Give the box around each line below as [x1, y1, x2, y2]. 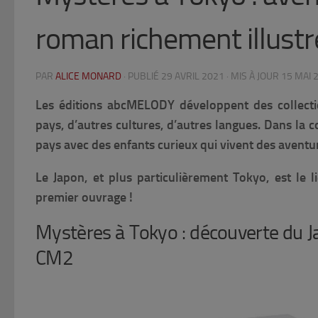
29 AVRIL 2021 [161, 70, 224, 83]
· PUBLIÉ [124, 70, 161, 83]
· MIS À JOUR [224, 70, 281, 83]
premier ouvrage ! [35, 190, 133, 206]
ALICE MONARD [55, 70, 121, 83]
